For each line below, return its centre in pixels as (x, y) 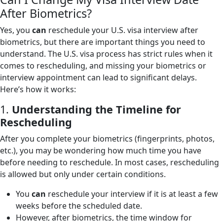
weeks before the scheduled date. (79, 206)
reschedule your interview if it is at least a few (132, 194)
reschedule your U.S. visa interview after (122, 30)
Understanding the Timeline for (96, 110)
